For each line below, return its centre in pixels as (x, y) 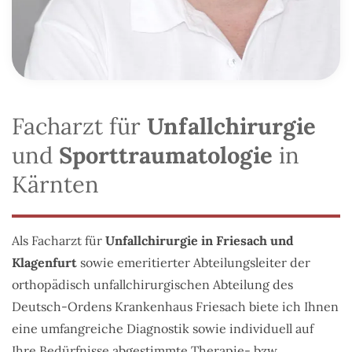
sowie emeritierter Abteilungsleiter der (194, 262)
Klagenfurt (44, 262)
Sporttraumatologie (169, 155)
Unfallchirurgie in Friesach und (200, 240)
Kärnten (55, 184)
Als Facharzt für (59, 240)
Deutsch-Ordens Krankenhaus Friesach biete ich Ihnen (175, 306)
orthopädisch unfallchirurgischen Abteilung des (152, 284)
